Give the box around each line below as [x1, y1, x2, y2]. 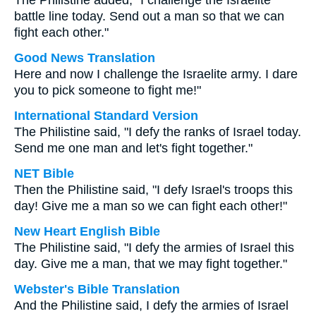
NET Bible [14, 166, 74, 181]
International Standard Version [14, 109, 198, 123]
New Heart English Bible [14, 224, 160, 238]
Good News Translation [14, 51, 155, 65]
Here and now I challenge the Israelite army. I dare [14, 67, 298, 81]
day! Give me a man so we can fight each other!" [14, 199, 287, 213]
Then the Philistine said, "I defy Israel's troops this [14, 183, 293, 197]
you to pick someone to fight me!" [14, 83, 201, 97]
